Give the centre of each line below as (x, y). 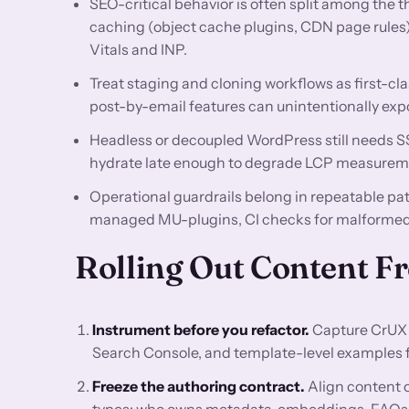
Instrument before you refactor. (201, 329)
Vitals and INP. (138, 49)
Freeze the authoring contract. (199, 386)
